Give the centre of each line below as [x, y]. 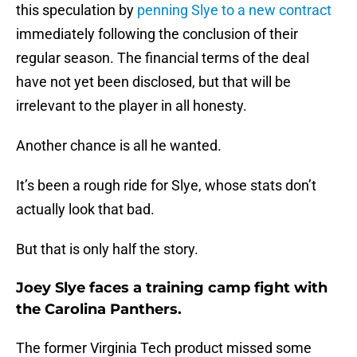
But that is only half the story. [107, 249]
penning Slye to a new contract [234, 10]
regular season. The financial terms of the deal [163, 58]
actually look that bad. [85, 210]
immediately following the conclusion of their [157, 34]
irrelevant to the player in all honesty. [131, 106]
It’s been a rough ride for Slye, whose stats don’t [166, 186]
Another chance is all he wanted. [119, 146]
